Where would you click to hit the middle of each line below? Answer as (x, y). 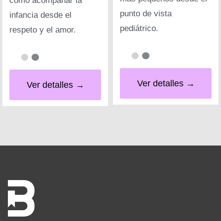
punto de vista (146, 14)
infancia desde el (40, 15)
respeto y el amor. (43, 30)
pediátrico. (139, 29)
